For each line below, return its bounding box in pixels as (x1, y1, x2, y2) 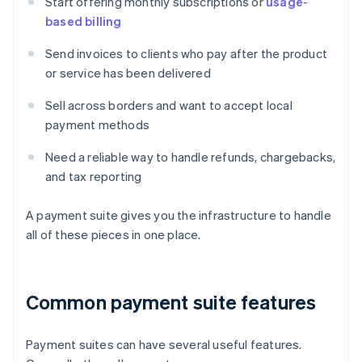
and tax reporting (45, 168, 142, 185)
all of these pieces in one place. (26, 226, 201, 243)
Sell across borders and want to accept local (45, 97, 293, 114)
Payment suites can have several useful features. (26, 336, 302, 353)
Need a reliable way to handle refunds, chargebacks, (45, 149, 336, 166)
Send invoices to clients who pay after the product (45, 45, 328, 62)
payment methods (45, 116, 149, 133)
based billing (45, 13, 122, 30)
